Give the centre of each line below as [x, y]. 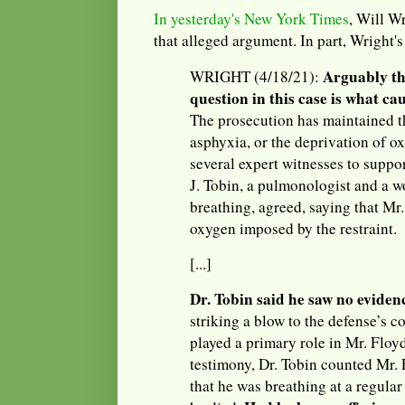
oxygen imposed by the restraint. [293, 228]
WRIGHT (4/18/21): [256, 76]
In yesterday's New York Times [251, 19]
